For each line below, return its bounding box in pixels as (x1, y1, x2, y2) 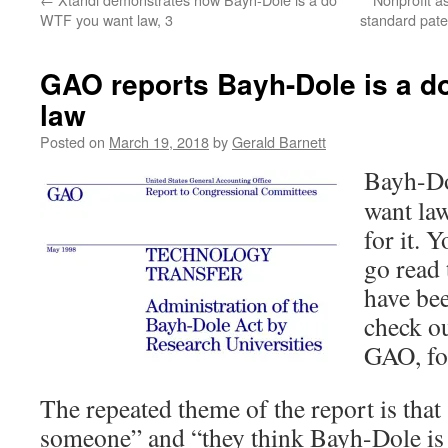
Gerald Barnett (232, 131, 326, 152)
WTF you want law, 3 (40, 9, 173, 30)
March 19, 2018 (109, 131, 209, 152)
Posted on (40, 131, 105, 152)
